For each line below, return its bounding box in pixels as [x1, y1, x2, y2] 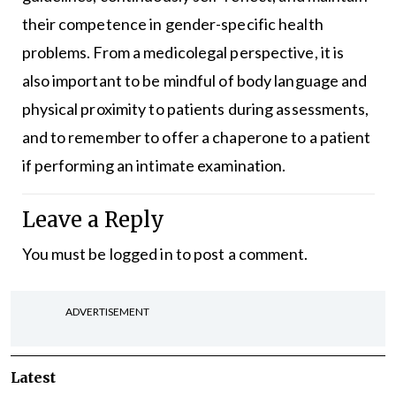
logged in [109, 244, 173, 264]
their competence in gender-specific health [21, 14, 324, 34]
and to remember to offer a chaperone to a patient [21, 127, 371, 148]
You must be [21, 244, 110, 264]
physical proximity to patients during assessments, [21, 99, 369, 119]
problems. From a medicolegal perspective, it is [21, 42, 345, 63]
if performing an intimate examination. [21, 156, 286, 176]
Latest [11, 369, 56, 387]
